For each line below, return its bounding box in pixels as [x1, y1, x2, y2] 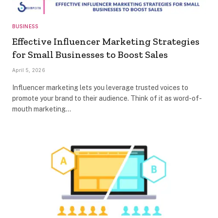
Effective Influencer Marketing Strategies [12, 36, 200, 48]
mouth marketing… [12, 105, 71, 113]
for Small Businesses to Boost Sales [12, 49, 168, 61]
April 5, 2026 [12, 67, 45, 73]
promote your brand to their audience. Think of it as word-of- [12, 94, 202, 103]
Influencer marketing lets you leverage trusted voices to [12, 84, 188, 92]
